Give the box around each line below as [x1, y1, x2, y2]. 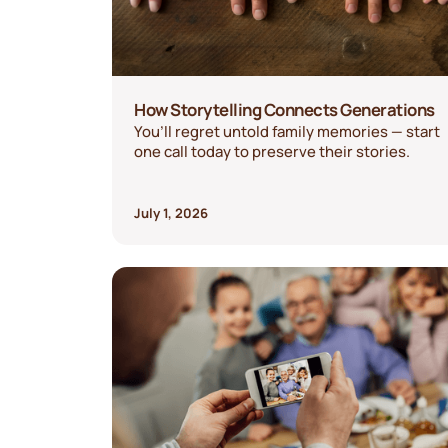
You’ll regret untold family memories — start [134, 121, 441, 142]
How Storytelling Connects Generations [134, 98, 435, 122]
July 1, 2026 [134, 204, 209, 223]
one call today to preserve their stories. [134, 141, 411, 162]
